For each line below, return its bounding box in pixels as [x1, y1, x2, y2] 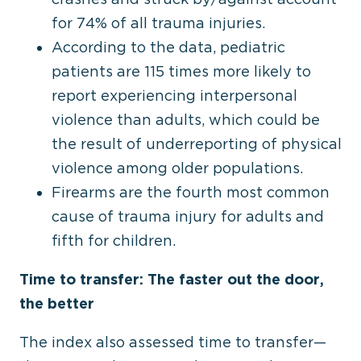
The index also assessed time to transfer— [19, 334, 326, 351]
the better [19, 295, 94, 312]
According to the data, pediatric [52, 39, 285, 56]
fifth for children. [52, 232, 176, 249]
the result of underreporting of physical [52, 135, 342, 152]
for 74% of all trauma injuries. [52, 15, 265, 31]
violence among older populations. [52, 160, 303, 176]
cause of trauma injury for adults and [52, 208, 324, 225]
